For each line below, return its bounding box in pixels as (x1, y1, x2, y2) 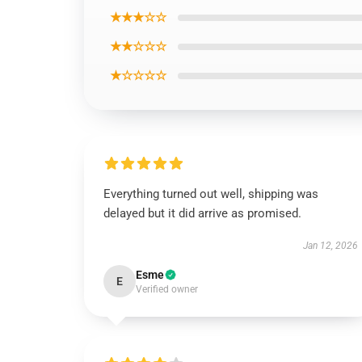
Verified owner (136, 284, 198, 295)
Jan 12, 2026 (302, 240, 358, 251)
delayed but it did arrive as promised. (103, 206, 301, 221)
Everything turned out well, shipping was (103, 187, 318, 201)
